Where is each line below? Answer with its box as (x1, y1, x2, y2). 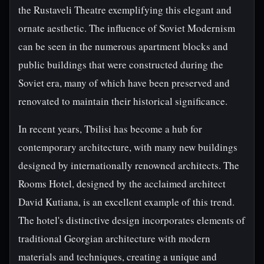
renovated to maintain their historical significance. (18, 94, 227, 108)
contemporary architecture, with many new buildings (18, 140, 237, 154)
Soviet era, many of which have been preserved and (18, 76, 230, 90)
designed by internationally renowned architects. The (18, 159, 239, 172)
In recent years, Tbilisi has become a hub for (18, 122, 202, 136)
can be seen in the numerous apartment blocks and (18, 39, 228, 53)
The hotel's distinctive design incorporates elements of (18, 213, 245, 227)
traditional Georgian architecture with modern (18, 232, 210, 245)
